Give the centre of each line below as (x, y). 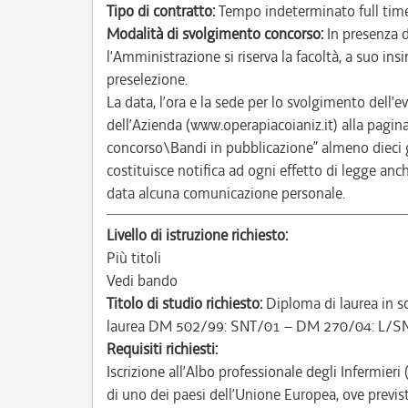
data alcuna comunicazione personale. (226, 193)
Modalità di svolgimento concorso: (215, 34)
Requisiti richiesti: (162, 349)
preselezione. (147, 79)
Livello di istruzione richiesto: (197, 235)
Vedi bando (142, 280)
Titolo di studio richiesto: (184, 303)
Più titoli (134, 258)
